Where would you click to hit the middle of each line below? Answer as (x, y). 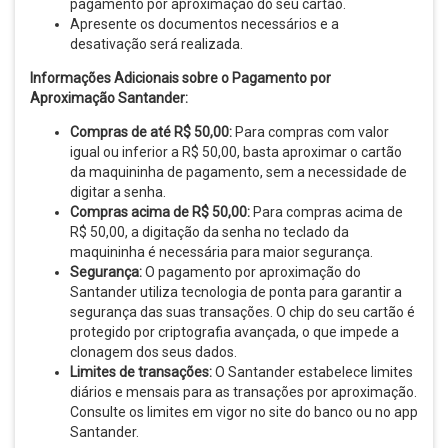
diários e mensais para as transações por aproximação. (243, 392)
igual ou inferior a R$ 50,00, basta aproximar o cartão (236, 152)
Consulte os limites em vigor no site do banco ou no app (244, 412)
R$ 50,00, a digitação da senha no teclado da (209, 232)
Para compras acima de (326, 212)
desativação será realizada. (156, 44)
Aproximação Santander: (109, 98)
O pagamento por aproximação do (251, 272)
